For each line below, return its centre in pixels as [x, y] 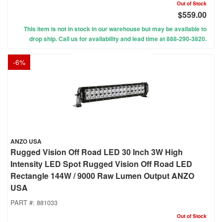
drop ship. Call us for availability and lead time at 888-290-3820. [118, 39]
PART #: [24, 203]
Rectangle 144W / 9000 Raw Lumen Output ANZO [102, 176]
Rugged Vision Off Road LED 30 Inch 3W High [97, 152]
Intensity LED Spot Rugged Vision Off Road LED [101, 164]
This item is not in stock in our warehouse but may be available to [115, 29]
